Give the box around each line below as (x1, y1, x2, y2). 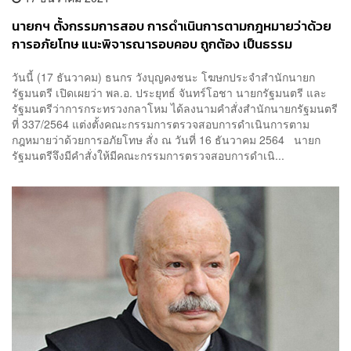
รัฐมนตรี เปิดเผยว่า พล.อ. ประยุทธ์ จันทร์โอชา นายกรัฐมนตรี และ (12, 84, 327, 100)
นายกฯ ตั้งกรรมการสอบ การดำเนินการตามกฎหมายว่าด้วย (12, 16, 331, 36)
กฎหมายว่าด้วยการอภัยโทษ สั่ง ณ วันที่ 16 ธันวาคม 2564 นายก (12, 131, 320, 147)
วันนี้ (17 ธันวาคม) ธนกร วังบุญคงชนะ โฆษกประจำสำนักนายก (12, 68, 315, 85)
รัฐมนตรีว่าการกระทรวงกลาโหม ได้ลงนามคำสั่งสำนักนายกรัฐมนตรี (12, 100, 338, 116)
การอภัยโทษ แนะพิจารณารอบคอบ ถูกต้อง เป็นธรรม (12, 34, 292, 54)
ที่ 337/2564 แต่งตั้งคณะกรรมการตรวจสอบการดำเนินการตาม (12, 115, 309, 132)
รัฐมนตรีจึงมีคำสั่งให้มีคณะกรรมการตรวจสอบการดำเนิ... (12, 147, 284, 163)
